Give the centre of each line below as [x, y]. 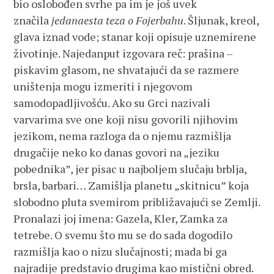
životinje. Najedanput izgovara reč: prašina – [123, 53]
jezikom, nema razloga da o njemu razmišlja [123, 136]
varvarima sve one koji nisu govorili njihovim [126, 119]
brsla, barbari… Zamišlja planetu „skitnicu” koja [131, 185]
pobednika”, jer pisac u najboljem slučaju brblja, [130, 169]
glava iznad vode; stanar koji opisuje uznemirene [135, 37]
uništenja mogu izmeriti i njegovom [103, 86]
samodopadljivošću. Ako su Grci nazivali [112, 103]
